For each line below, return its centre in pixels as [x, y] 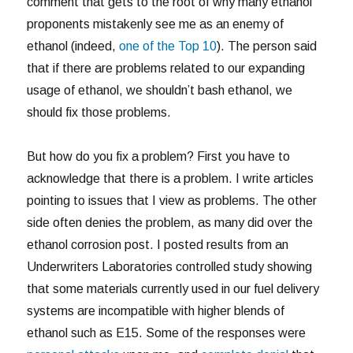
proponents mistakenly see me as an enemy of [156, 24]
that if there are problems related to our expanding [166, 68]
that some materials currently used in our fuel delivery [173, 288]
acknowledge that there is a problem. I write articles [171, 178]
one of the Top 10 [168, 46]
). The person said [267, 46]
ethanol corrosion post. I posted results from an [158, 244]
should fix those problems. [99, 112]
